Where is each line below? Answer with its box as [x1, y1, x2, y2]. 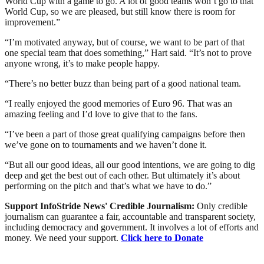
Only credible [197, 200, 247, 211]
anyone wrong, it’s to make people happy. [5, 58, 160, 68]
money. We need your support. [5, 232, 121, 243]
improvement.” [5, 16, 60, 27]
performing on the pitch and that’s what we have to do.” [5, 180, 212, 191]
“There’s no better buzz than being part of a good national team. [5, 78, 241, 88]
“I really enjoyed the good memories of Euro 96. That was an [5, 98, 232, 108]
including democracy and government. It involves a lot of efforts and [5, 222, 259, 232]
